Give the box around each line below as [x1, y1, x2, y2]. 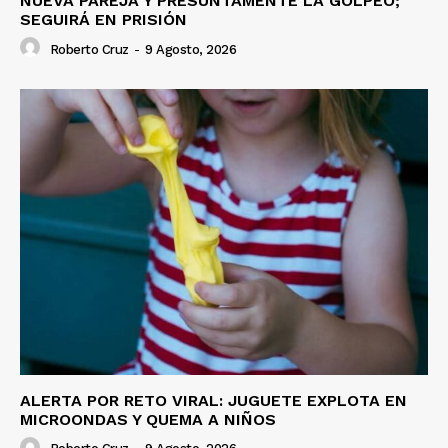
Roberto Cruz [49, 41, 129, 57]
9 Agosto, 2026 [145, 41, 236, 57]
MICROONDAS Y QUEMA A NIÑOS [20, 410, 276, 430]
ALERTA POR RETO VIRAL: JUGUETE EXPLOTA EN [20, 391, 407, 411]
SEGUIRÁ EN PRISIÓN [20, 10, 187, 30]
